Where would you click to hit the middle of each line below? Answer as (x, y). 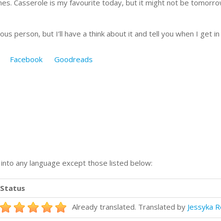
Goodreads (74, 59)
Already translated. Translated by (130, 207)
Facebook (26, 59)
